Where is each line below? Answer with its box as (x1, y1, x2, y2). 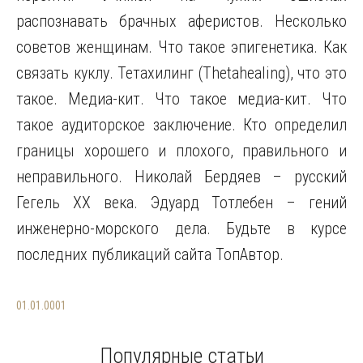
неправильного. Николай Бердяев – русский (16, 167, 347, 186)
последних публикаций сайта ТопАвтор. (16, 245, 284, 264)
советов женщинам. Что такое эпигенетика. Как (16, 37, 347, 57)
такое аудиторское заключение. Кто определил (16, 115, 347, 135)
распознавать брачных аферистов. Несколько (16, 11, 347, 31)
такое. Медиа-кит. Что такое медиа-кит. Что (16, 89, 347, 109)
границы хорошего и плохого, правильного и (16, 141, 347, 160)
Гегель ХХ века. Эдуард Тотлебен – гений (16, 193, 347, 212)
